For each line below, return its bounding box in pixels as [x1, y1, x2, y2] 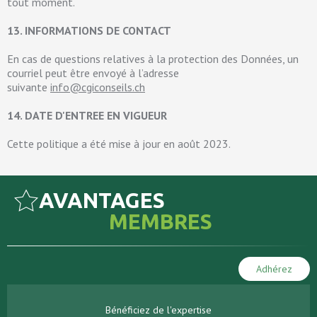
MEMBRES [109, 209, 212, 234]
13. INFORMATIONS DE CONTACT [7, 23, 171, 38]
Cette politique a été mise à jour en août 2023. [7, 137, 231, 151]
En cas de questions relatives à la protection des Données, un [7, 52, 299, 66]
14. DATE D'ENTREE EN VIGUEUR [7, 108, 167, 122]
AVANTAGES [39, 188, 165, 212]
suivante [7, 80, 50, 94]
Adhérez [256, 263, 292, 275]
